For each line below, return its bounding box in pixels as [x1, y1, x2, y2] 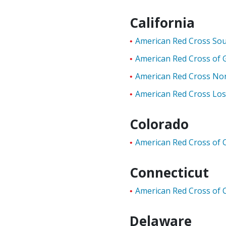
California [130, 14, 195, 32]
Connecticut [130, 163, 209, 182]
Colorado [130, 115, 189, 133]
